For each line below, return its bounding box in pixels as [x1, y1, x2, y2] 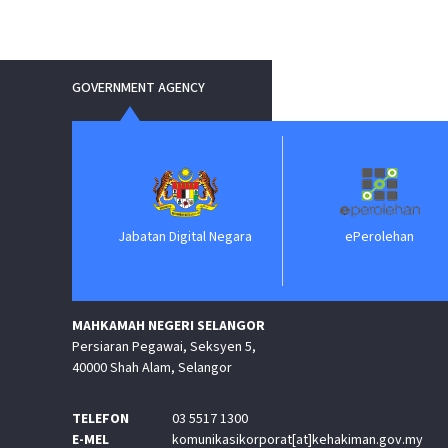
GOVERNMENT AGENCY [72, 78, 205, 98]
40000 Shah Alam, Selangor [72, 358, 232, 378]
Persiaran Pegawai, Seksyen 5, [72, 337, 256, 357]
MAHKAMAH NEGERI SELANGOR [72, 316, 265, 336]
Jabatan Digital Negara [87, 227, 222, 247]
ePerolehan [315, 227, 385, 247]
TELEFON [72, 409, 129, 429]
